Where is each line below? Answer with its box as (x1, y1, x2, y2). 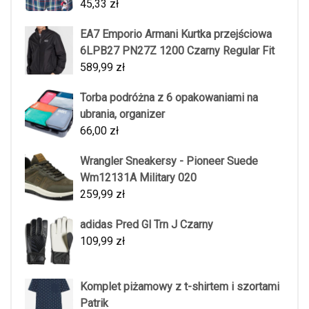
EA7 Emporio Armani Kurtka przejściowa (80, 27, 272, 41)
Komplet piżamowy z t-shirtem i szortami (80, 279, 279, 293)
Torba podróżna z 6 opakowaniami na (80, 90, 258, 104)
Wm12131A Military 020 (80, 170, 197, 184)
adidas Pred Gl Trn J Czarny (80, 217, 213, 231)
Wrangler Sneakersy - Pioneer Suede (80, 154, 258, 168)
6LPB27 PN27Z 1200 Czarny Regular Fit (80, 43, 275, 57)
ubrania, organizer (80, 107, 165, 121)
